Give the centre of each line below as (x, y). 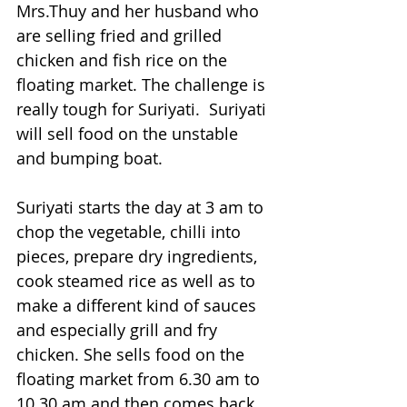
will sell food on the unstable (129, 134)
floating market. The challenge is (143, 84)
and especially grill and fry (119, 330)
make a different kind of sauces (139, 305)
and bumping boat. (89, 158)
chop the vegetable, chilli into (131, 232)
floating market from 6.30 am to (140, 379)
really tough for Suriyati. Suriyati (144, 109)
